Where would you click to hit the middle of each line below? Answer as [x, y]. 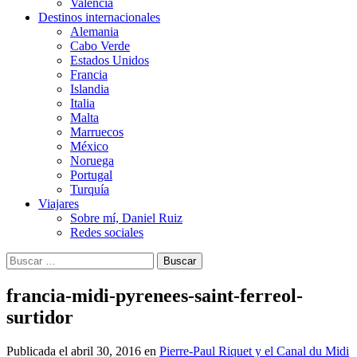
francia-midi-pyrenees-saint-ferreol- [155, 295]
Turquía [90, 189]
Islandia [90, 88]
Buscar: [25, 258]
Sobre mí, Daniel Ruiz [126, 218]
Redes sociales [107, 232]
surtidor [40, 317]
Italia [82, 103]
